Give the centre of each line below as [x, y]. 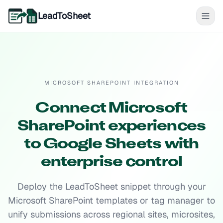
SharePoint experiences [111, 127]
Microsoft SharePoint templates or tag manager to [111, 200]
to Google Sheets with [111, 145]
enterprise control [111, 163]
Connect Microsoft [111, 109]
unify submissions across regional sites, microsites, [111, 214]
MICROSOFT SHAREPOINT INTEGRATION [111, 83]
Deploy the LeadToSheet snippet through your [111, 186]
